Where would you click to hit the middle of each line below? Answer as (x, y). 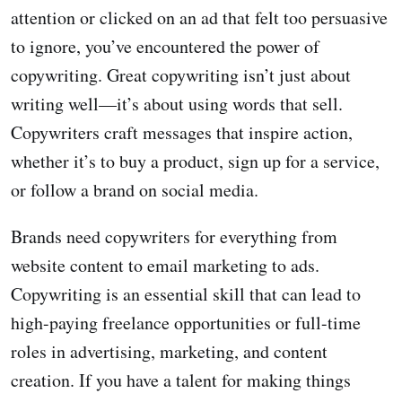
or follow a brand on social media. (135, 190)
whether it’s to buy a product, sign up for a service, (195, 162)
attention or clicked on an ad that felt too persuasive (199, 18)
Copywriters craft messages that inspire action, (182, 133)
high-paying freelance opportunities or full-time (186, 323)
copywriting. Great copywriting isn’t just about (181, 75)
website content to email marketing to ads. (165, 266)
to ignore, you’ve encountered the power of (165, 47)
